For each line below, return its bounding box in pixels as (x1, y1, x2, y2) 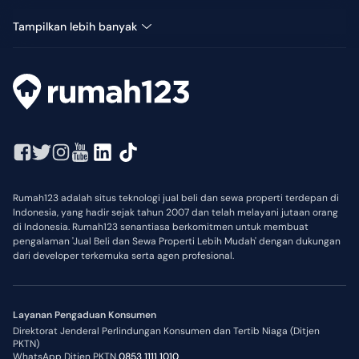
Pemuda (13, 11, 55, 26)
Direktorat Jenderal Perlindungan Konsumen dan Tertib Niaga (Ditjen (13, 325, 320, 338)
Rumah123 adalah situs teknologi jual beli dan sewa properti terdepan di (13, 192, 339, 205)
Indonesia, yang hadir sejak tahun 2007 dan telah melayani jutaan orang (13, 206, 338, 220)
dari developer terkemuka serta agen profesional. (13, 249, 234, 263)
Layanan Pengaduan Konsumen (13, 309, 156, 322)
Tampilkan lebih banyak (13, 19, 137, 34)
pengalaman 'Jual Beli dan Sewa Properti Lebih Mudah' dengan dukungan (13, 235, 341, 248)
